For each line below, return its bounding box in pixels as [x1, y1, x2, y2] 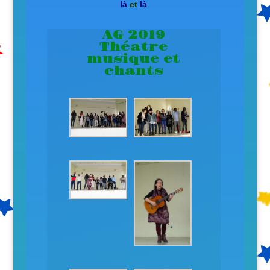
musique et [87, 51, 181, 67]
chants [104, 63, 163, 80]
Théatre [99, 39, 168, 55]
